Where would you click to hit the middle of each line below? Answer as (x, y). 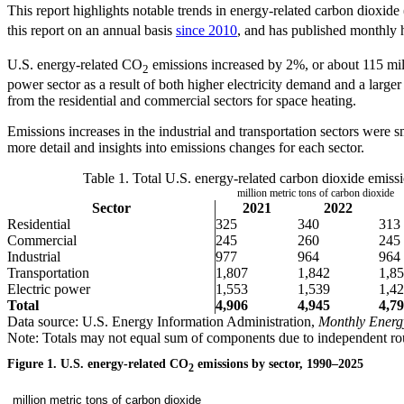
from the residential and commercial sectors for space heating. (182, 101)
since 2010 (207, 31)
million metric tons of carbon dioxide (316, 193)
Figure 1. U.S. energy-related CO (98, 364)
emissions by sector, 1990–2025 (279, 364)
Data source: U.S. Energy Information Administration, (163, 322)
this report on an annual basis (92, 31)
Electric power (49, 289)
